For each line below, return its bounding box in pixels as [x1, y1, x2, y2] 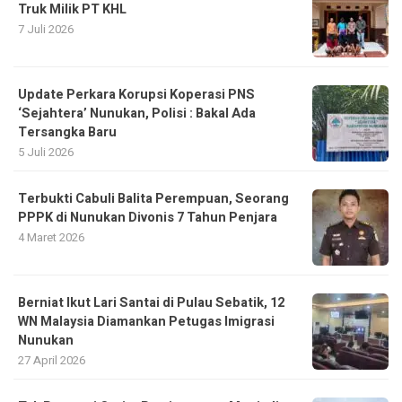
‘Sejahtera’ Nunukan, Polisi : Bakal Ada [18, 104, 256, 124]
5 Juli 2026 [18, 144, 74, 162]
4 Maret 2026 [18, 229, 84, 247]
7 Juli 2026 [18, 21, 74, 39]
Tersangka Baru [18, 123, 117, 143]
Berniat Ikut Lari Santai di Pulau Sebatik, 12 [18, 293, 284, 313]
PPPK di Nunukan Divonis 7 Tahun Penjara [18, 208, 277, 228]
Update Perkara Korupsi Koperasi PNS [18, 85, 255, 105]
